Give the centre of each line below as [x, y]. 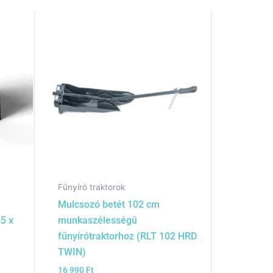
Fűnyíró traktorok [92, 187]
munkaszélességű [98, 221]
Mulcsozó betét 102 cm [109, 205]
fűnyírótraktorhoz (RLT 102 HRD [128, 236]
